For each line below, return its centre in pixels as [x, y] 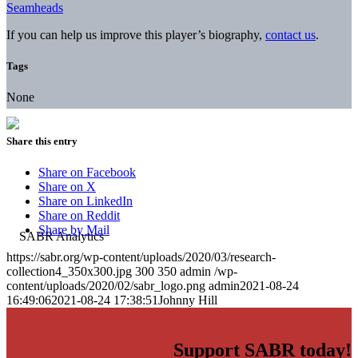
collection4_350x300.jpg [69, 272]
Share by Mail [74, 230]
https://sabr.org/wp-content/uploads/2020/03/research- [141, 257]
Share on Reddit [79, 216]
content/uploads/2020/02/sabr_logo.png [106, 286]
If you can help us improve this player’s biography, [136, 34]
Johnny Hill [188, 300]
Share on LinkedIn [86, 201]
